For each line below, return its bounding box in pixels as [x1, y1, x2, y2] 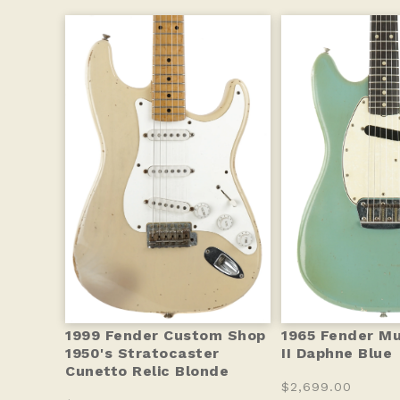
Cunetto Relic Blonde [65, 362, 229, 380]
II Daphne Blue [281, 345, 392, 362]
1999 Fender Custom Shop [65, 327, 266, 345]
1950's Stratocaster [65, 345, 220, 362]
